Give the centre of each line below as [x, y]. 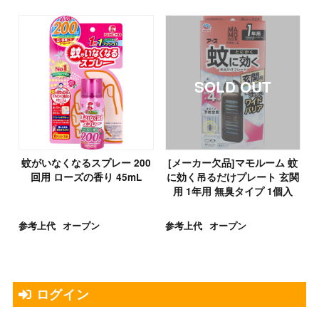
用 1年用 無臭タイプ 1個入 [233, 192]
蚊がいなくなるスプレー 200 [86, 163]
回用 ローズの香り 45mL [86, 177]
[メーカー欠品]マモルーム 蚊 [233, 163]
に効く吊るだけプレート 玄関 [233, 177]
